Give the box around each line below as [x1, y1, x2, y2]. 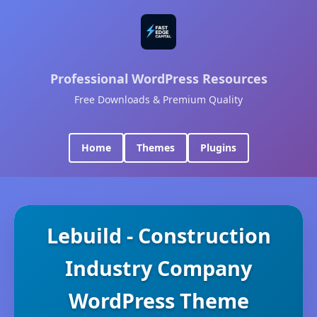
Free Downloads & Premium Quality [74, 93, 243, 106]
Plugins [200, 141, 236, 154]
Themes [136, 141, 175, 154]
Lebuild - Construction [46, 221, 271, 249]
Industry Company [65, 254, 252, 282]
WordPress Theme [68, 287, 249, 314]
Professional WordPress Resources [50, 70, 267, 87]
